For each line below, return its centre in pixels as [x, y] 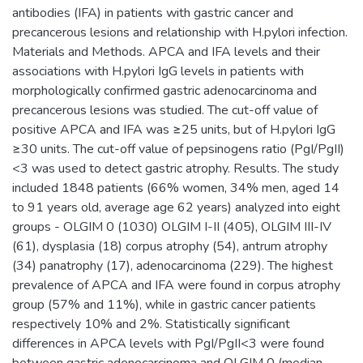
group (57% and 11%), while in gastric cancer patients [164, 304]
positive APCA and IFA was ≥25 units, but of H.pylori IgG [174, 129]
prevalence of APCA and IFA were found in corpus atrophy [176, 285]
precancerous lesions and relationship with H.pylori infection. [180, 32]
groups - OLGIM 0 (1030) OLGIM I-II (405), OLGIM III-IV [172, 226]
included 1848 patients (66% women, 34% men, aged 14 [176, 188]
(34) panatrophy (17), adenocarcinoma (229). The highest [173, 265]
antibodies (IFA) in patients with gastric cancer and [153, 13]
